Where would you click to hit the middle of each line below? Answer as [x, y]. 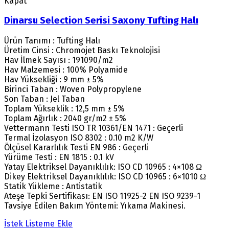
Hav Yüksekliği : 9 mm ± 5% [54, 80]
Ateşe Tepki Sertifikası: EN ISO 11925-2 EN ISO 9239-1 [102, 196]
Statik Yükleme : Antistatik [53, 187]
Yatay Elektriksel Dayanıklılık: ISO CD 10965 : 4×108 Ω [103, 167]
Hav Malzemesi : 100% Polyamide [66, 70]
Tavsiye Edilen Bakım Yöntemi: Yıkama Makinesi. [95, 206]
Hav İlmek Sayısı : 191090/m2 [59, 60]
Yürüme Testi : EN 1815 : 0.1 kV [59, 157]
